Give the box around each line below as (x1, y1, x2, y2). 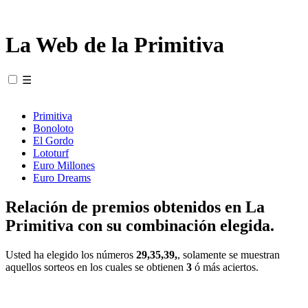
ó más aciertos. (192, 261, 258, 273)
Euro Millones (33, 159, 95, 171)
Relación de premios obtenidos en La (5, 197, 265, 216)
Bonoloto (33, 122, 74, 134)
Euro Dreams (33, 171, 91, 184)
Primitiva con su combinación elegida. (5, 216, 274, 234)
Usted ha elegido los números (5, 248, 136, 261)
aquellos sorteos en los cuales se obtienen (5, 261, 186, 273)
